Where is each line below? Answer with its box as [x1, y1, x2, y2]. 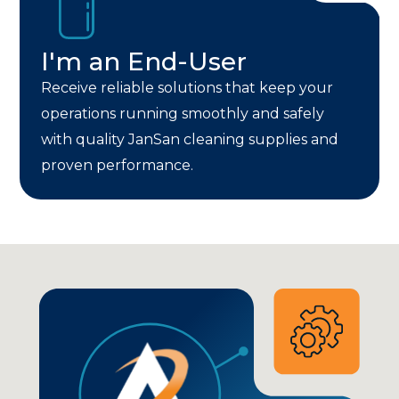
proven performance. [41, 157, 194, 174]
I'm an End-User [41, 46, 248, 77]
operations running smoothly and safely [41, 105, 325, 122]
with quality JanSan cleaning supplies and [41, 131, 339, 148]
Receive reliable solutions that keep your [41, 79, 334, 96]
